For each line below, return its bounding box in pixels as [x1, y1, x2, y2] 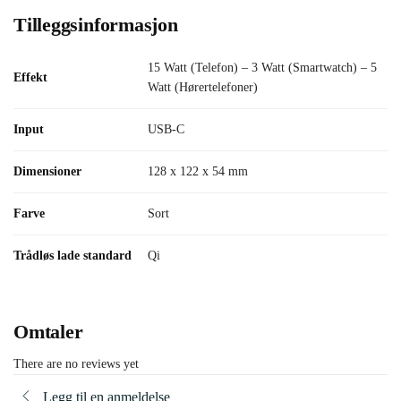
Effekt [13, 71, 47, 85]
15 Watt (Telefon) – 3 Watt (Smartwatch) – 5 [148, 61, 377, 75]
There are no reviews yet [13, 357, 139, 371]
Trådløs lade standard [13, 249, 132, 263]
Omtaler [13, 320, 83, 344]
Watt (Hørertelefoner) [148, 81, 258, 95]
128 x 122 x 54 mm [148, 165, 248, 179]
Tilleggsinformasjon [13, 13, 178, 37]
